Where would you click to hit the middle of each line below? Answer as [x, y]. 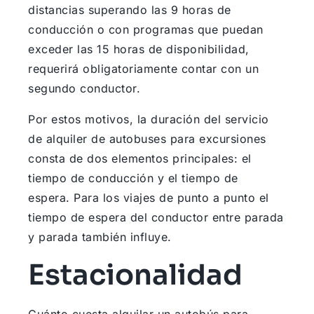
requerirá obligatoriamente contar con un [143, 69]
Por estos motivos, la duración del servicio [149, 120]
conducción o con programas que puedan [146, 30]
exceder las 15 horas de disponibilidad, [139, 49]
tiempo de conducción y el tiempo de [133, 178]
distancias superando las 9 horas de [130, 10]
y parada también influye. [100, 237]
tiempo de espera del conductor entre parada [156, 218]
